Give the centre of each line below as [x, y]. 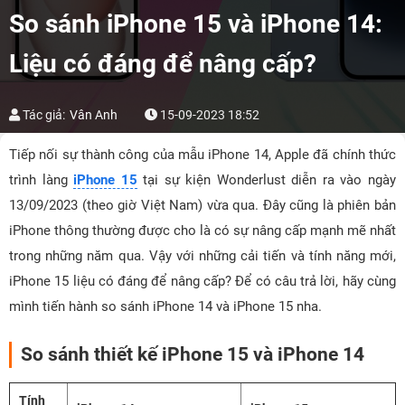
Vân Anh [94, 115]
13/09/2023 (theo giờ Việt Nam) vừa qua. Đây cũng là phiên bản [202, 205]
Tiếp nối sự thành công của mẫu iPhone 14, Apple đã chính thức [202, 155]
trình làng [42, 180]
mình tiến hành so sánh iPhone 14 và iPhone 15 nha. [165, 306]
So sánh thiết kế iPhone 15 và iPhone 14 [193, 354]
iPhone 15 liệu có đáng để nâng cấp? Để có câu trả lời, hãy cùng [202, 281]
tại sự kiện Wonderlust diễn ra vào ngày [267, 180]
